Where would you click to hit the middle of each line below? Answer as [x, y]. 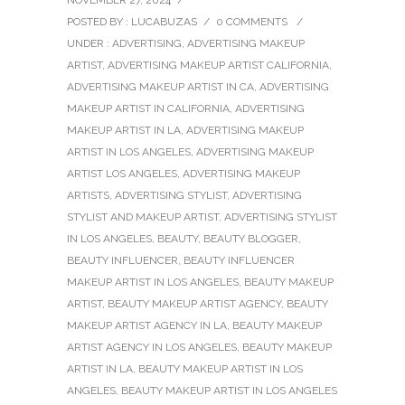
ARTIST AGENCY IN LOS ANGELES [152, 348]
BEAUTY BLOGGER [251, 239]
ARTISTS [88, 196]
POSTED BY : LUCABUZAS [132, 22]
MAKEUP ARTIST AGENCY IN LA [147, 326]
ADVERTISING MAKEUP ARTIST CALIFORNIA [218, 66]
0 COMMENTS [252, 22]
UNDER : [89, 44]
